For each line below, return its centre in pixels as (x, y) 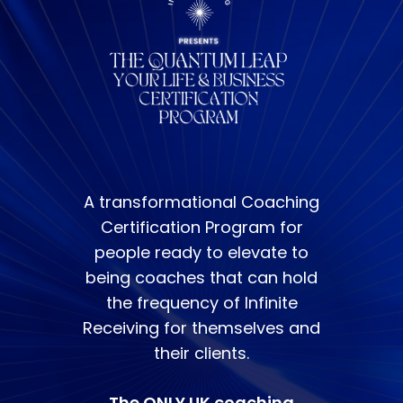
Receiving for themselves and (201, 327)
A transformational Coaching (201, 201)
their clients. (201, 353)
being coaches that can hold (201, 277)
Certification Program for (201, 227)
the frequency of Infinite (201, 302)
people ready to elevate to (201, 252)
